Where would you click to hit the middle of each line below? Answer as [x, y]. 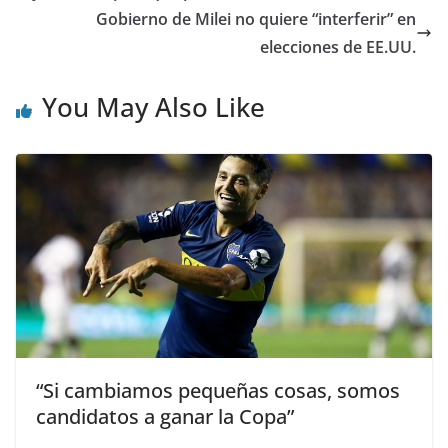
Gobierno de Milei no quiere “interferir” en [256, 18]
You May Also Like [153, 106]
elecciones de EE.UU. [338, 46]
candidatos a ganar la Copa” [165, 417]
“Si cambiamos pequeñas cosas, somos [218, 391]
